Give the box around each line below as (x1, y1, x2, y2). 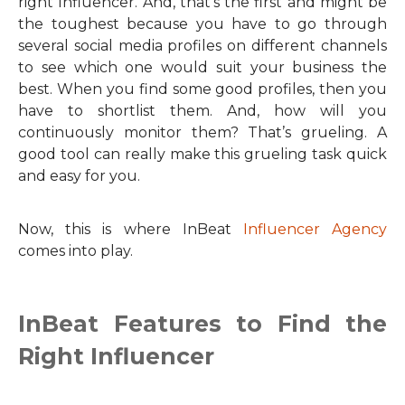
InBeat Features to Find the (18, 310, 387, 337)
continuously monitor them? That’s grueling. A (18, 124, 387, 141)
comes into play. (18, 242, 133, 259)
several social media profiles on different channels (18, 37, 387, 54)
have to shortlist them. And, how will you (18, 102, 387, 119)
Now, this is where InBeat (18, 221, 243, 238)
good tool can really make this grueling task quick (18, 146, 387, 163)
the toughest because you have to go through (18, 15, 387, 33)
